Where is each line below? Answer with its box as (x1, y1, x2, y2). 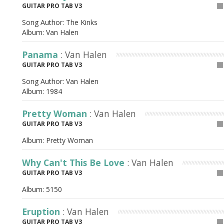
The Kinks (66, 17, 97, 27)
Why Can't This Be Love (22, 156, 127, 168)
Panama (22, 48, 60, 60)
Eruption (22, 205, 62, 217)
